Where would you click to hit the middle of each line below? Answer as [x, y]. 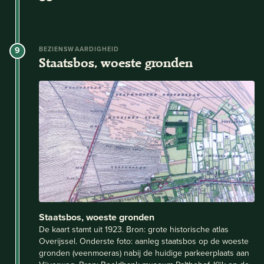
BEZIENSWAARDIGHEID [79, 49]
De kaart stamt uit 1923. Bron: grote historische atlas [134, 229]
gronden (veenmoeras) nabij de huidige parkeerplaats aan [144, 253]
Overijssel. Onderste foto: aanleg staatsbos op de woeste [144, 241]
